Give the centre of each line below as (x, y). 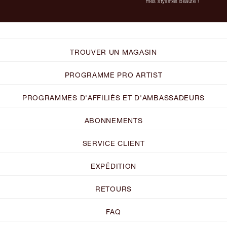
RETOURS (113, 188)
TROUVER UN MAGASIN (113, 52)
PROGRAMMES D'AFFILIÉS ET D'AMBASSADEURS (113, 97)
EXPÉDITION (113, 166)
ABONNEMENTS (113, 120)
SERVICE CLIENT (113, 143)
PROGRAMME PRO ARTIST (113, 74)
